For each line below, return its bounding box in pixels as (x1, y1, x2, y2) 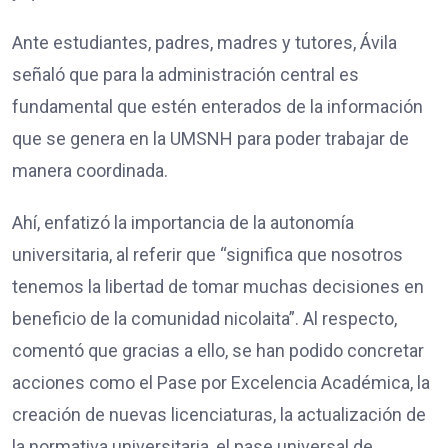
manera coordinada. (12, 160, 168, 182)
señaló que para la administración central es (12, 64, 359, 86)
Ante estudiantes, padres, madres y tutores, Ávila (12, 32, 397, 54)
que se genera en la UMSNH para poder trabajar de (12, 128, 409, 150)
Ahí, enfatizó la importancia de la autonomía (12, 212, 354, 234)
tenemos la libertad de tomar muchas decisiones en (12, 276, 424, 298)
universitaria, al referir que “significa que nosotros (12, 244, 403, 266)
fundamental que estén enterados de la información (12, 96, 423, 118)
